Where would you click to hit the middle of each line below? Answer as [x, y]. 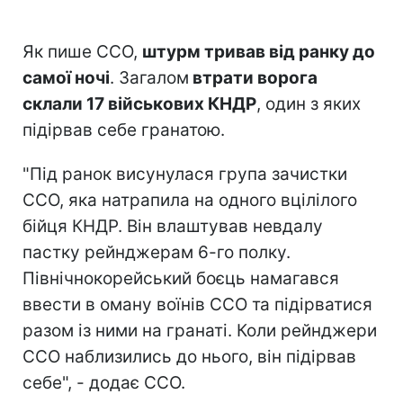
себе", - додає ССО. [104, 382]
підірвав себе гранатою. [124, 130]
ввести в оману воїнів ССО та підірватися [197, 304]
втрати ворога [253, 77]
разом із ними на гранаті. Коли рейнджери [200, 330]
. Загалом [149, 77]
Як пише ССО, [82, 51]
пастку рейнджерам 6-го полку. [157, 252]
